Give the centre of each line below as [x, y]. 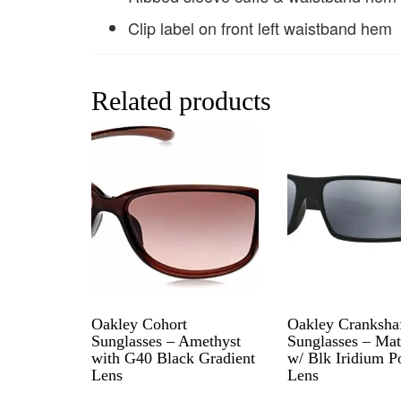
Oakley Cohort [139, 324]
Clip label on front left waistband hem [260, 28]
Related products [181, 101]
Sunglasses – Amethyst [166, 341]
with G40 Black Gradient [173, 358]
